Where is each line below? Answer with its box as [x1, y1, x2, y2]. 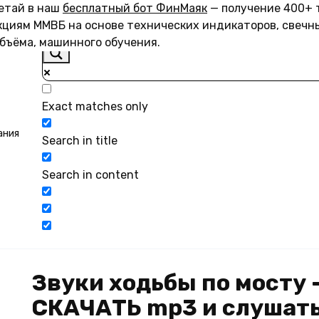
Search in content [42, 168, 139, 182]
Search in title [42, 134, 117, 147]
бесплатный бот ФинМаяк [63, 1, 207, 15]
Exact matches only [42, 100, 148, 113]
